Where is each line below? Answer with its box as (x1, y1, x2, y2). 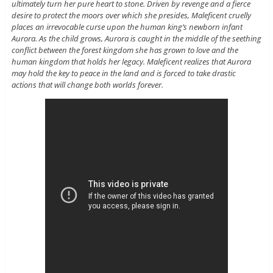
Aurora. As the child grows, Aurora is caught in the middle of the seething (11, 33, 261, 44)
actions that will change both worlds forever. (11, 79, 163, 91)
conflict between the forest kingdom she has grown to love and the (11, 44, 238, 56)
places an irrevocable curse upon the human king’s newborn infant (11, 21, 243, 33)
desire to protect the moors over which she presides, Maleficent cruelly (11, 10, 251, 21)
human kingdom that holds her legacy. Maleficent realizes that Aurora (11, 56, 251, 68)
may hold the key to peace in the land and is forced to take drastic (11, 68, 236, 79)
